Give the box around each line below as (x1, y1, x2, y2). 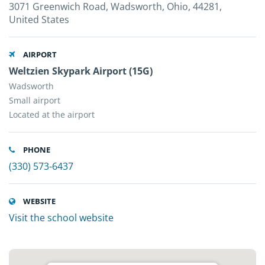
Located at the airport (9, 109, 95, 120)
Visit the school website (9, 211, 114, 224)
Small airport (9, 95, 60, 106)
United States (9, 13, 69, 26)
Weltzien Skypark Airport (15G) (9, 64, 153, 77)
